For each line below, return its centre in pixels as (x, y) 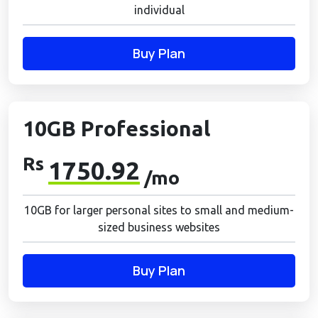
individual (159, 10)
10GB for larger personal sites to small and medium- (159, 210)
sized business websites (159, 227)
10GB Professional (116, 128)
